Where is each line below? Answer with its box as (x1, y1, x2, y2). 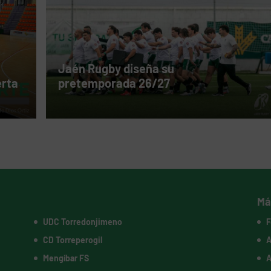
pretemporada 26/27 (57, 76, 170, 91)
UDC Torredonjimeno (42, 217, 122, 227)
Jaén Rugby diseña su (57, 61, 174, 76)
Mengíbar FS (42, 253, 89, 264)
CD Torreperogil (42, 235, 102, 246)
